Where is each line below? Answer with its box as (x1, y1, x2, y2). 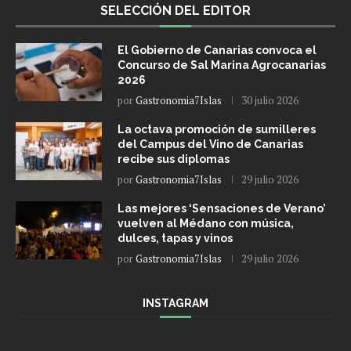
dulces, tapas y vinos (118, 232, 233, 245)
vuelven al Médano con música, (118, 217, 294, 230)
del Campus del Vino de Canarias (118, 138, 303, 151)
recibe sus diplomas (118, 153, 230, 166)
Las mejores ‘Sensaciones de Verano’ (118, 202, 326, 215)
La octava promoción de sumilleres (118, 123, 316, 136)
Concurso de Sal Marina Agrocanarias (118, 59, 326, 72)
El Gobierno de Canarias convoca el (118, 44, 317, 57)
